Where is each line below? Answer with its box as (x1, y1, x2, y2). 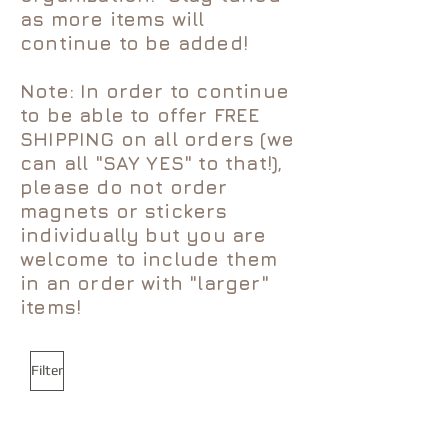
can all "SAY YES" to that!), (20, 151, 283, 174)
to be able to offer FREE (20, 103, 261, 126)
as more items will (20, 7, 205, 30)
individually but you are (20, 223, 267, 246)
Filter (31, 362, 63, 379)
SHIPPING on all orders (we (20, 127, 294, 150)
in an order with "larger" (20, 271, 269, 294)
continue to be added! (20, 31, 248, 54)
